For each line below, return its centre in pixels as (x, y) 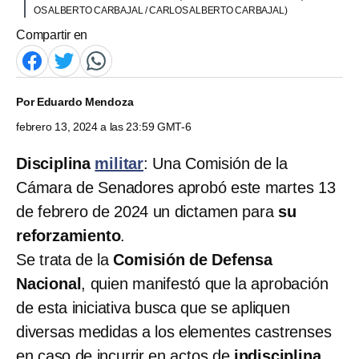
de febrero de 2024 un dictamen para (147, 211)
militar (119, 163)
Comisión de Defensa (193, 259)
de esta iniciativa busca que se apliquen (153, 307)
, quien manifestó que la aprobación (205, 283)
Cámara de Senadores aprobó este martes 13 (176, 187)
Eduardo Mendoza (85, 101)
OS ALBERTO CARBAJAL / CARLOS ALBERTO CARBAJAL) (161, 10)
